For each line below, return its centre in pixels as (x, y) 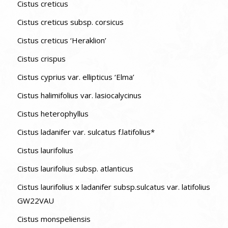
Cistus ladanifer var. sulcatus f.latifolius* (86, 132)
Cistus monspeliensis (54, 219)
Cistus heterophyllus (53, 113)
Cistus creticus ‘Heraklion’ (62, 40)
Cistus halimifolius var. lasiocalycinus (79, 95)
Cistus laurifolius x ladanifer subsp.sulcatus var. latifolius (113, 187)
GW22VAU (35, 200)
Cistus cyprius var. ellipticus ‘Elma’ (76, 77)
